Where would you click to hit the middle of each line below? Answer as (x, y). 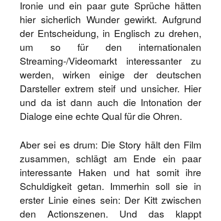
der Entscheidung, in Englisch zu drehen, (110, 33)
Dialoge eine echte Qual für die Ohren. (101, 116)
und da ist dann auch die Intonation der (110, 102)
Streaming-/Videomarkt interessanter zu (110, 61)
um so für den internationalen (110, 47)
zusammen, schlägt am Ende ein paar (110, 158)
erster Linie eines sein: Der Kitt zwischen (110, 200)
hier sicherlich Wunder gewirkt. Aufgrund (110, 19)
